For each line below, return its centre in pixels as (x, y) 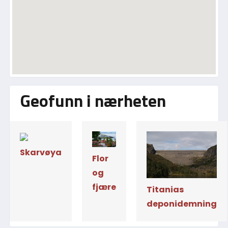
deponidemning (181, 204)
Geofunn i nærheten (93, 100)
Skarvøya (40, 152)
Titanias (165, 189)
